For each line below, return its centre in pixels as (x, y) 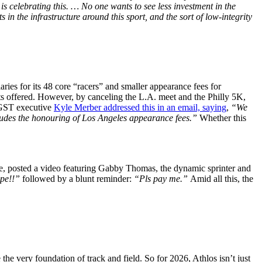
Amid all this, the (222, 178)
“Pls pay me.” (162, 178)
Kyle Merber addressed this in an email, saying (140, 107)
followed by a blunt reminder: (78, 178)
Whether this (223, 118)
